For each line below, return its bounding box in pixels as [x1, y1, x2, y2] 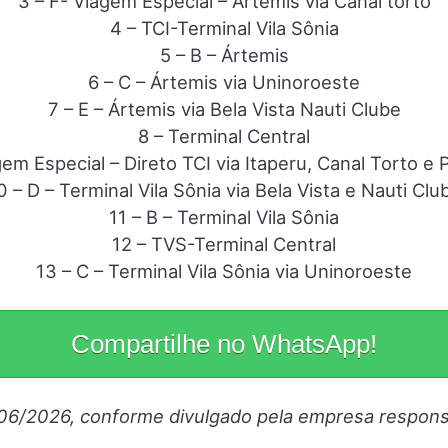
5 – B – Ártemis [159, 44, 289, 67]
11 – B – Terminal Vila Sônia [109, 206, 339, 229]
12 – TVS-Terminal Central [112, 233, 336, 256]
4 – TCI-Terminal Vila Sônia [109, 17, 339, 40]
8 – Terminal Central [138, 125, 310, 148]
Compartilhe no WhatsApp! [71, 330, 377, 359]
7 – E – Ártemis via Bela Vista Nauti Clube [47, 98, 401, 121]
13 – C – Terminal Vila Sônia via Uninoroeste [36, 260, 412, 283]
